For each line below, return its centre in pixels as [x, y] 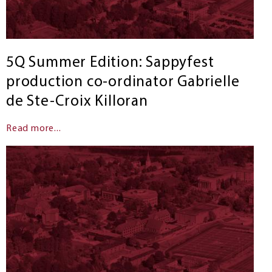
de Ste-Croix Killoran [77, 101]
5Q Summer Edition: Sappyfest [110, 63]
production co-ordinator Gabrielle [123, 82]
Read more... [33, 128]
